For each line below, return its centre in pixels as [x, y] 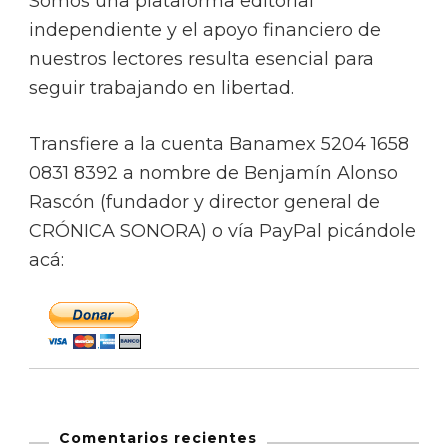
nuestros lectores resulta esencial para [201, 59]
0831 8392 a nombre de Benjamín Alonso [213, 173]
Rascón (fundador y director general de [204, 202]
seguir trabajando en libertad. [161, 88]
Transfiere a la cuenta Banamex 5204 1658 [219, 144]
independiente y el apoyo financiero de [205, 30]
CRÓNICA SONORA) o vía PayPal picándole [222, 231]
